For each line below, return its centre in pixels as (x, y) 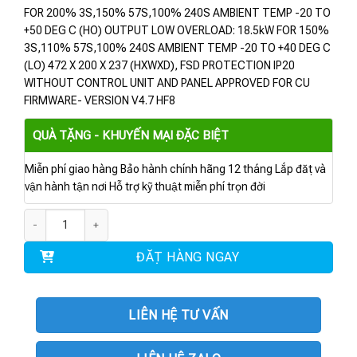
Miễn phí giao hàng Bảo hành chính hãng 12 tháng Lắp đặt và (175, 169)
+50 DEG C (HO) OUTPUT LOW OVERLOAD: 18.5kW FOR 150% (177, 30)
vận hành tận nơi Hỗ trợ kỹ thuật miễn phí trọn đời (145, 186)
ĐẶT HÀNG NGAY (188, 257)
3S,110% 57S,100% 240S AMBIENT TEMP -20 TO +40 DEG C (177, 47)
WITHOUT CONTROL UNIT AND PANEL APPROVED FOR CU (167, 82)
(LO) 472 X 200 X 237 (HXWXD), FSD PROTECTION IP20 (159, 65)
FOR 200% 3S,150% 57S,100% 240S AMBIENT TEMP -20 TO (177, 12)
